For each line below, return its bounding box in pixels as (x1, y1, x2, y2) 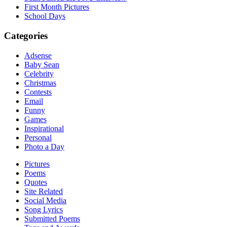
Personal (24, 133, 52, 142)
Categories (4, 30, 48, 41)
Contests (24, 87, 52, 96)
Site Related (24, 186, 63, 196)
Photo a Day (24, 142, 64, 151)
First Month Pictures (24, 3, 89, 12)
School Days (24, 12, 65, 21)
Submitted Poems (24, 214, 80, 223)
